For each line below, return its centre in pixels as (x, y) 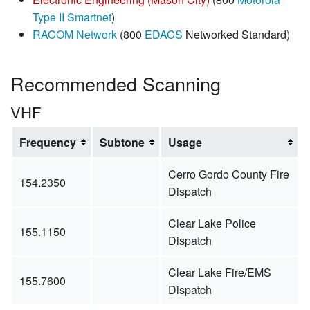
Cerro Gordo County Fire (228, 174)
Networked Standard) (236, 34)
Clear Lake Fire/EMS (219, 272)
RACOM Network (75, 34)
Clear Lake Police (212, 223)
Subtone (122, 142)
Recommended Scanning (116, 84)
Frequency (47, 142)
